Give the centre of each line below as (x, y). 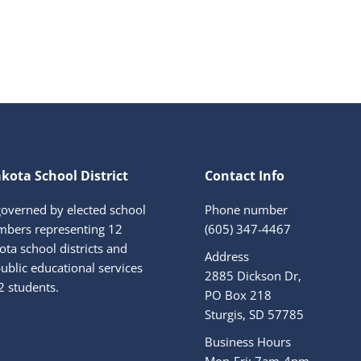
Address (227, 256)
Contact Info (245, 175)
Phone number (246, 209)
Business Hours (248, 341)
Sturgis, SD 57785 (254, 314)
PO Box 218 (238, 295)
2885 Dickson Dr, (253, 275)
